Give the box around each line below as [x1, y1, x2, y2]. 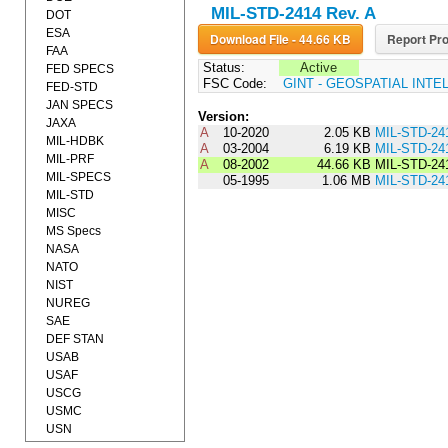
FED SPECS [46, 62, 114, 76]
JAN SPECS [46, 98, 113, 112]
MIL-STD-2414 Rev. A [210, 4, 376, 24]
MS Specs [46, 224, 101, 238]
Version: [197, 109, 249, 125]
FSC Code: [198, 76, 267, 92]
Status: [198, 60, 245, 76]
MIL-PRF [46, 152, 94, 166]
